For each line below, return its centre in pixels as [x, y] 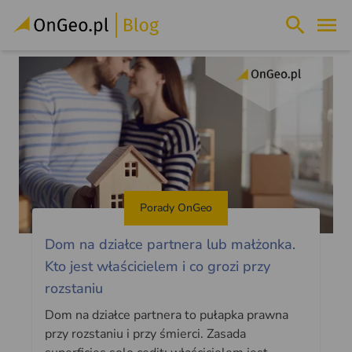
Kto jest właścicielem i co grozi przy [157, 266]
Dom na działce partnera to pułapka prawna [166, 315]
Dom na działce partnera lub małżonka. [170, 244]
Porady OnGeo [176, 207]
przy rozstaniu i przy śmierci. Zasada [145, 334]
